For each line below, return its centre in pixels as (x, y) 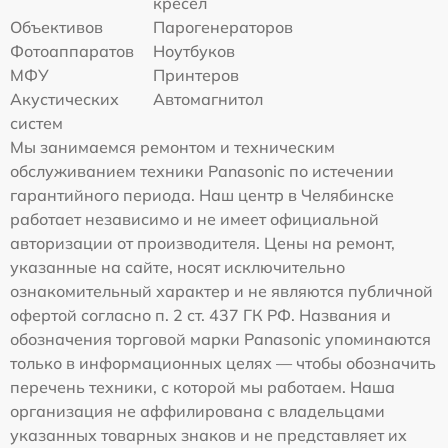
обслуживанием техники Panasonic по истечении (202, 170)
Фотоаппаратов (72, 50)
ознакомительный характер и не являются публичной (221, 290)
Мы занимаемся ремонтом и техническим (172, 146)
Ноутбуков (194, 50)
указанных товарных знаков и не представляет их (208, 434)
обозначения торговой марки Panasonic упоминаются (220, 338)
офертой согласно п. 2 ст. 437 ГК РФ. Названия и (200, 314)
